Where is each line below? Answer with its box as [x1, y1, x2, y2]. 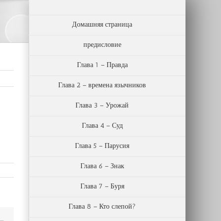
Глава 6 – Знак [80, 162, 124, 170]
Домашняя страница [72, 20, 132, 29]
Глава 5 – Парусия [75, 142, 129, 150]
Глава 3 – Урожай [75, 101, 129, 110]
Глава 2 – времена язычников [58, 81, 146, 89]
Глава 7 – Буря [80, 182, 124, 190]
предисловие [83, 40, 121, 49]
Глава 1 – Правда [76, 61, 128, 69]
